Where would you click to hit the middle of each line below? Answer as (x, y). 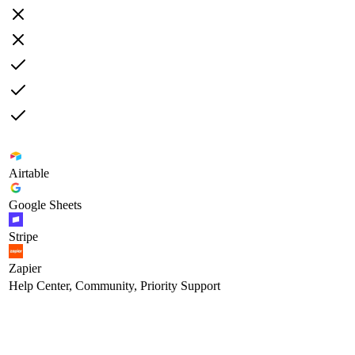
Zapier (25, 268)
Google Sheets (45, 204)
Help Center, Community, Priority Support (115, 285)
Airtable (29, 173)
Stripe (23, 236)
